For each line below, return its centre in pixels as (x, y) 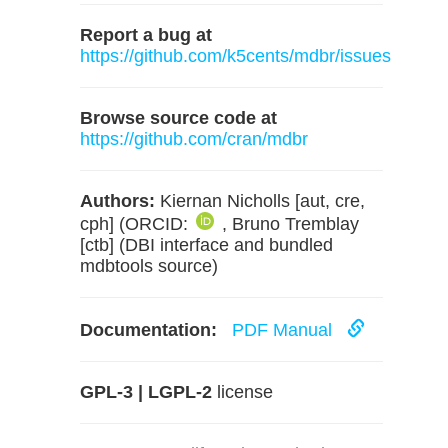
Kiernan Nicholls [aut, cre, (260, 201)
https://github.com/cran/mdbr (194, 139)
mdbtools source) (149, 266)
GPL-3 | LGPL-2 (146, 392)
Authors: (117, 201)
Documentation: (148, 330)
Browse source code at (178, 118)
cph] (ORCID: (136, 224)
